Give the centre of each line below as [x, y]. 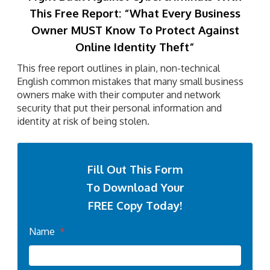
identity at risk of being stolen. [83, 121]
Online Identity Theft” [135, 46]
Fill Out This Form [135, 169]
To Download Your [135, 187]
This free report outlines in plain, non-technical [118, 68]
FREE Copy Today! [135, 205]
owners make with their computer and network [119, 94]
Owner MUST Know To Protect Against [135, 30]
